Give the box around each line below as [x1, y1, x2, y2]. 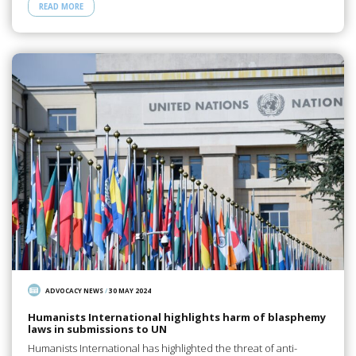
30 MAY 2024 [109, 286, 152, 296]
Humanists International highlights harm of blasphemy [27, 309, 326, 324]
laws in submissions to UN [27, 321, 167, 336]
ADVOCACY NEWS [45, 286, 104, 296]
